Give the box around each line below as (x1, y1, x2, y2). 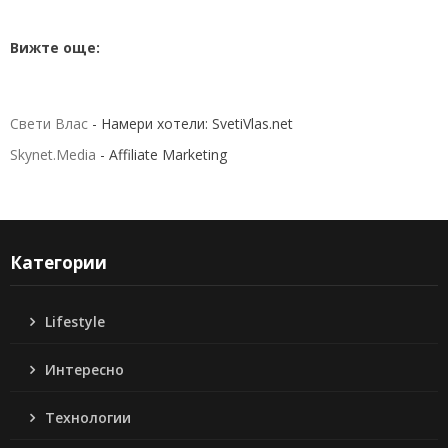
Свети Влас (10, 113, 88, 133)
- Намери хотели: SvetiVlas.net (88, 113, 293, 133)
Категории (10, 250, 107, 274)
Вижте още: (10, 37, 100, 57)
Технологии (45, 407, 131, 427)
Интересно (45, 359, 124, 379)
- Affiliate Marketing (96, 144, 227, 164)
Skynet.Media (10, 144, 96, 164)
